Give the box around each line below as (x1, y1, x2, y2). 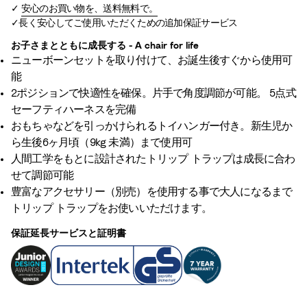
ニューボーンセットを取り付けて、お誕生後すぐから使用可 (11, 55, 293, 66)
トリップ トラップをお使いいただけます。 (11, 203, 212, 214)
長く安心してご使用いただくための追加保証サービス (19, 19, 238, 29)
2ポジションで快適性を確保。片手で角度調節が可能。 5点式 (11, 88, 296, 99)
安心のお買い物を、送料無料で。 (21, 4, 158, 14)
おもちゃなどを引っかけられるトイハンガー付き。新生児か (11, 121, 293, 132)
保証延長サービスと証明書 (11, 229, 126, 239)
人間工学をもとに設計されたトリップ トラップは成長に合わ (11, 153, 295, 165)
